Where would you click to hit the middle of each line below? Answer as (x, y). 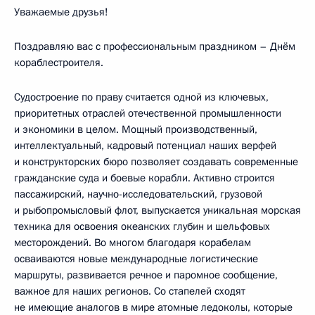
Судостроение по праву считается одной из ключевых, (141, 97)
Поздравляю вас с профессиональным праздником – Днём (155, 46)
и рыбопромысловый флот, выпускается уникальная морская (157, 210)
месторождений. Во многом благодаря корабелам (133, 243)
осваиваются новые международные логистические (136, 259)
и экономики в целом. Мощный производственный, (136, 129)
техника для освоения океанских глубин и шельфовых (142, 226)
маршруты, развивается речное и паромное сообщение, (146, 275)
